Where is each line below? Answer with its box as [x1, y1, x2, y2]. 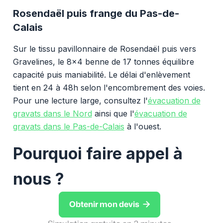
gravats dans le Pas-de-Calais [12, 121, 124, 131]
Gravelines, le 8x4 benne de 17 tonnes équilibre [12, 56, 194, 67]
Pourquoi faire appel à [12, 143, 183, 163]
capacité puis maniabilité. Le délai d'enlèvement [12, 69, 190, 80]
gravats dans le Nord [12, 108, 92, 118]
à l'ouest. [124, 121, 161, 131]
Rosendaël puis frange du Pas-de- [12, 7, 179, 19]
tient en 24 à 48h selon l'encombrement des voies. [12, 82, 205, 93]
